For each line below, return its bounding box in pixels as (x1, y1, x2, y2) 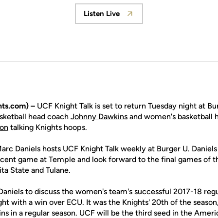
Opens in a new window (108, 14, 191, 23)
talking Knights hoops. (8, 123, 87, 132)
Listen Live (84, 9, 120, 18)
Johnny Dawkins (71, 112, 127, 121)
